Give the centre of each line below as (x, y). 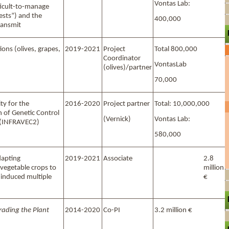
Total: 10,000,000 (182, 104)
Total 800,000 (176, 49)
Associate (118, 158)
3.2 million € (173, 210)
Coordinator (122, 58)
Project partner (127, 104)
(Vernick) (117, 119)
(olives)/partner (128, 67)
